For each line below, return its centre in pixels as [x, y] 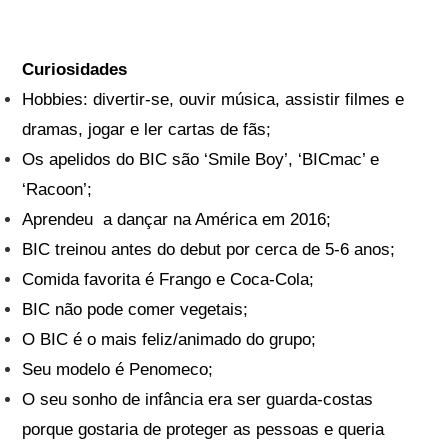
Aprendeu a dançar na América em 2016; [177, 220]
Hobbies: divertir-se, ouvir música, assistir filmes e [213, 100]
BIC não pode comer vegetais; [135, 310]
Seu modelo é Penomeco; [118, 370]
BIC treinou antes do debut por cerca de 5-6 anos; [209, 250]
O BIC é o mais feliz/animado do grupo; [169, 340]
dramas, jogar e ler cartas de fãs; [147, 130]
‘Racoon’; [57, 190]
